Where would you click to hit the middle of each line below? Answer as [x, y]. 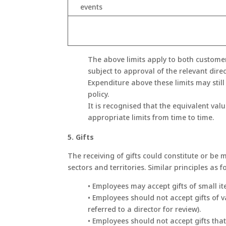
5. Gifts [81, 137]
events [92, 7]
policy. [99, 94]
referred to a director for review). [145, 209]
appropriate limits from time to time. [151, 118]
